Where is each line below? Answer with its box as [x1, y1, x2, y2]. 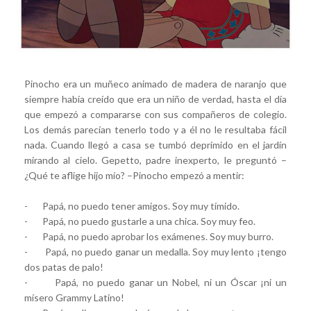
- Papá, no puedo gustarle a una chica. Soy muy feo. [24, 215, 255, 227]
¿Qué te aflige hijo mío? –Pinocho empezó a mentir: [24, 169, 244, 181]
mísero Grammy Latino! [24, 291, 124, 303]
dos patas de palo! [24, 260, 103, 273]
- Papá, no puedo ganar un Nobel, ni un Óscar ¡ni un [24, 276, 287, 288]
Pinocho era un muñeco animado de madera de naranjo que [24, 77, 287, 90]
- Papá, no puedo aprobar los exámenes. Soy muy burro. [24, 230, 274, 242]
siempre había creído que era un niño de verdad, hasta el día [24, 92, 287, 105]
